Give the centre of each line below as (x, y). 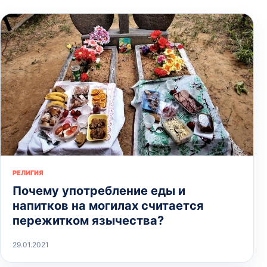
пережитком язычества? (88, 220)
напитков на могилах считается (108, 205)
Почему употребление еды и (99, 190)
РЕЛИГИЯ (28, 173)
